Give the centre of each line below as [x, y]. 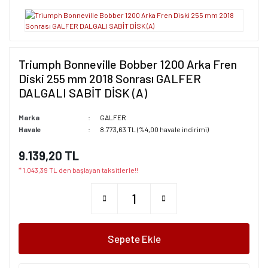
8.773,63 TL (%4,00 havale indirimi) [154, 129]
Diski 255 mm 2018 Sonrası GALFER [110, 78]
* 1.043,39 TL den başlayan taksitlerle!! [78, 170]
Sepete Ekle [134, 238]
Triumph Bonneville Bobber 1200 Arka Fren [128, 64]
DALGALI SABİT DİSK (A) [83, 93]
